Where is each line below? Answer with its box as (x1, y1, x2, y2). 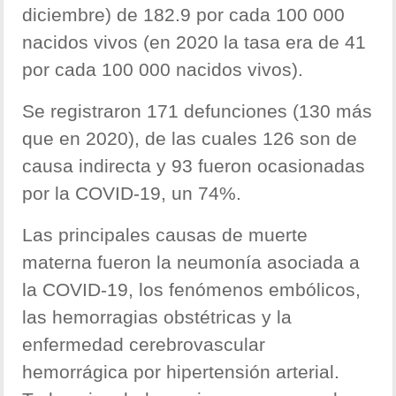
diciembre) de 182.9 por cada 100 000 (22, 4, 346, 26)
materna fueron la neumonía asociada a (22, 252, 361, 273)
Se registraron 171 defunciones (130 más (22, 101, 373, 122)
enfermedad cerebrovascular (22, 334, 266, 355)
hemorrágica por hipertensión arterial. (22, 362, 340, 383)
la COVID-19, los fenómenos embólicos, (22, 279, 362, 301)
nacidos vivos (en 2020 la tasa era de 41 (22, 32, 367, 53)
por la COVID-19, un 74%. (22, 183, 242, 204)
